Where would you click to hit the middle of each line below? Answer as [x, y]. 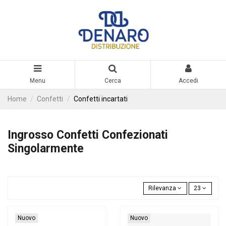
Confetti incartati [100, 99]
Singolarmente [46, 148]
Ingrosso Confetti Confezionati [88, 135]
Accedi [188, 81]
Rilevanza [162, 188]
